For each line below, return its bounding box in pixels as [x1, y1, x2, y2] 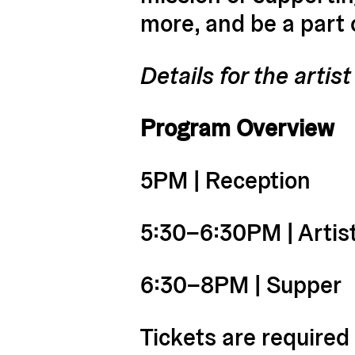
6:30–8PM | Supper [139, 269, 342, 301]
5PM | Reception [139, 165, 311, 197]
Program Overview [139, 113, 334, 144]
